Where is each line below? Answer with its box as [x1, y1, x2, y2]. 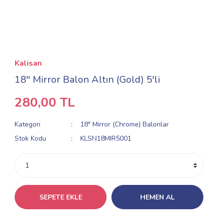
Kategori [15, 120, 40, 129]
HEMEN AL [140, 192, 175, 202]
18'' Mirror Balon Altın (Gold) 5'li [15, 73, 160, 86]
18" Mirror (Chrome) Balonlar [80, 120, 169, 129]
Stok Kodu [15, 134, 46, 143]
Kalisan [15, 58, 42, 69]
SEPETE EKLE [39, 192, 82, 202]
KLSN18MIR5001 [80, 134, 132, 143]
